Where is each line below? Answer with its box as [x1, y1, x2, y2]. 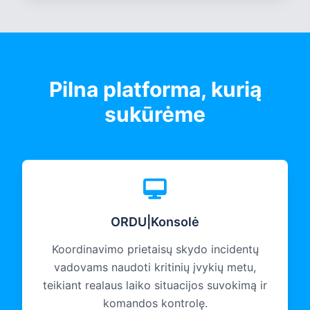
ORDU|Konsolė [111, 215, 199, 230]
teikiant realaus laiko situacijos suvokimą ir [43, 278, 267, 293]
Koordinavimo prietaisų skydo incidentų [51, 242, 259, 257]
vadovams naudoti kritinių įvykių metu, [54, 260, 256, 275]
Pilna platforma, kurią [48, 77, 262, 102]
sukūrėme [104, 102, 206, 127]
